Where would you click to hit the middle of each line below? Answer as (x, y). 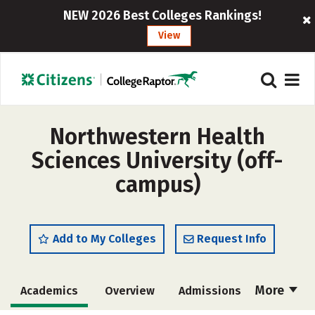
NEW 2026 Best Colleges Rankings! (162, 15)
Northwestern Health (157, 136)
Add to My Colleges (104, 239)
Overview (129, 291)
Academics (49, 291)
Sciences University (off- (157, 160)
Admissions (210, 291)
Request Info (232, 239)
